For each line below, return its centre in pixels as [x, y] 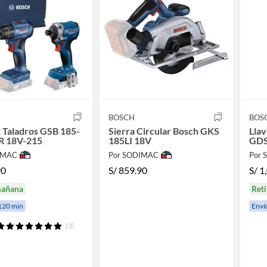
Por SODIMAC [133, 155]
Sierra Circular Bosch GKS [164, 131]
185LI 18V [130, 140]
